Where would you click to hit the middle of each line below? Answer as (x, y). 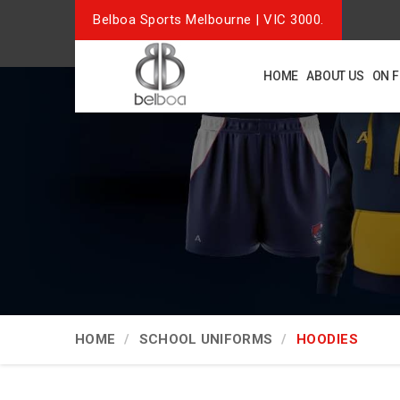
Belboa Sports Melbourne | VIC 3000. (208, 20)
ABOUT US (335, 76)
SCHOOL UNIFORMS (206, 339)
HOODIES (327, 339)
